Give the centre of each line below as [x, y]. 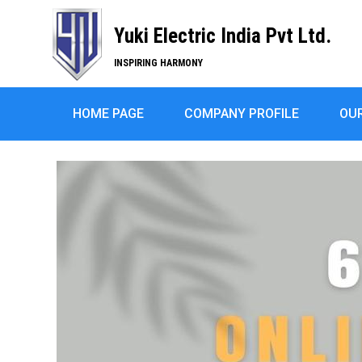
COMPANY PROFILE [242, 114]
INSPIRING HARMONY [159, 63]
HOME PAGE [108, 114]
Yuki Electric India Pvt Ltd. [223, 36]
